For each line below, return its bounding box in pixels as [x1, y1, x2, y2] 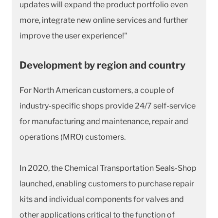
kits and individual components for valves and [19, 194, 184, 204]
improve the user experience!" [19, 31, 127, 40]
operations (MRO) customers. [19, 132, 126, 142]
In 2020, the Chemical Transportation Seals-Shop [19, 163, 197, 173]
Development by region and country [19, 59, 185, 71]
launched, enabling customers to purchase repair [19, 179, 194, 188]
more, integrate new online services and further [19, 15, 188, 25]
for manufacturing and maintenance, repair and [19, 116, 188, 126]
